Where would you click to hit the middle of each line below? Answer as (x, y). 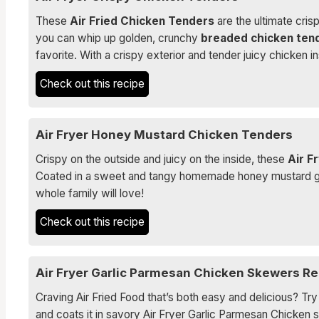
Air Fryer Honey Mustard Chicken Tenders (164, 135)
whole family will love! (90, 193)
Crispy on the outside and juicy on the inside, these (162, 159)
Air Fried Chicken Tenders (142, 21)
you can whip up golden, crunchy (118, 38)
